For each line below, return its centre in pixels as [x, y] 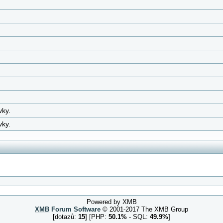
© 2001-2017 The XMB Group [144, 209]
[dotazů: [65, 217]
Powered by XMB [111, 202]
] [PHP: [97, 217]
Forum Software [75, 209]
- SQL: [138, 217]
